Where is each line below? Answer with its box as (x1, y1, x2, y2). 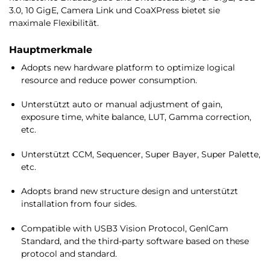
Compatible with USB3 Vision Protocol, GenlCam (21, 222, 228, 234)
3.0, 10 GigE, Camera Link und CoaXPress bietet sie (9, 4, 220, 16)
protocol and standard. (21, 248, 117, 259)
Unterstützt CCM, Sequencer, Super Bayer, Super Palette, (21, 148, 260, 160)
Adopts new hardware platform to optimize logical (21, 61, 235, 73)
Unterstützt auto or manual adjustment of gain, (21, 99, 222, 110)
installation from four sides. (21, 198, 137, 210)
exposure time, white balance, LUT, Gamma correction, (21, 111, 251, 123)
